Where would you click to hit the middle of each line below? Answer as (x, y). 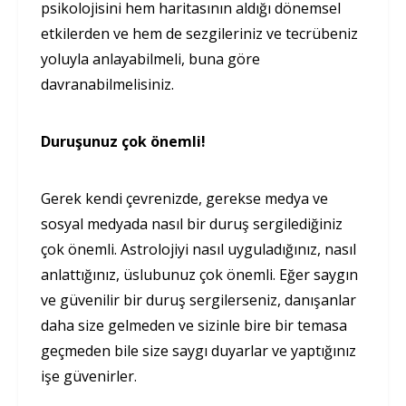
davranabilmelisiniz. (107, 84)
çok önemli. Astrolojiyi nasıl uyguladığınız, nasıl (198, 249)
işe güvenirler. (89, 376)
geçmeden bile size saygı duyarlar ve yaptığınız (198, 350)
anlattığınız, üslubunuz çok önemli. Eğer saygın (199, 274)
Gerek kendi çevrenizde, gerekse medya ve (184, 198)
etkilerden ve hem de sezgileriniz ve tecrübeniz (199, 33)
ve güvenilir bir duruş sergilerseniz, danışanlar (198, 300)
